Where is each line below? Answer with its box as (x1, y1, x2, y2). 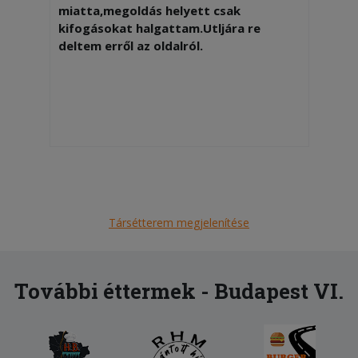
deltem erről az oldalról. (58, 37, 203, 54)
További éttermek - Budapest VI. (14, 276, 344, 304)
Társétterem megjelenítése (109, 214, 249, 230)
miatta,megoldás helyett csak (58, 2, 241, 18)
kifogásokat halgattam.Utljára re (58, 19, 261, 36)
